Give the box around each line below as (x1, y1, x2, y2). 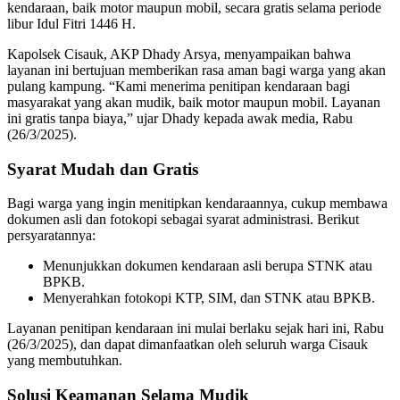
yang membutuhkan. (7, 353, 122, 369)
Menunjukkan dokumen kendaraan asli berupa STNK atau (43, 258, 372, 274)
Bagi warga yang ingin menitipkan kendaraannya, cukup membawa (7, 196, 387, 212)
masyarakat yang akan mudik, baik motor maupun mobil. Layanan (7, 94, 380, 110)
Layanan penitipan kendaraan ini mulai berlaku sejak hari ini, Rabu (7, 321, 384, 337)
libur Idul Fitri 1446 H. (7, 15, 136, 31)
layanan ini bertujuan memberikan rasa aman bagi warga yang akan (7, 62, 386, 78)
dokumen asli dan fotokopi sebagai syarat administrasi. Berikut (7, 212, 359, 228)
